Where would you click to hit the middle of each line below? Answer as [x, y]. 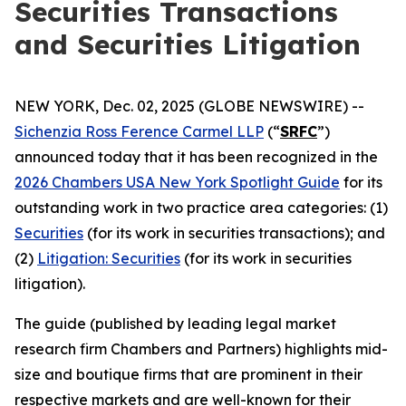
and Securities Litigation [188, 44]
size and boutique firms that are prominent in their [188, 374]
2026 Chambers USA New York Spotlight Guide [177, 182]
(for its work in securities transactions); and [234, 233]
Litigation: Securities [109, 258]
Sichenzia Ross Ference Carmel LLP [139, 131]
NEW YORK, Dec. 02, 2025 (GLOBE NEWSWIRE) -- [189, 106]
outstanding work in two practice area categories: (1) [201, 208]
